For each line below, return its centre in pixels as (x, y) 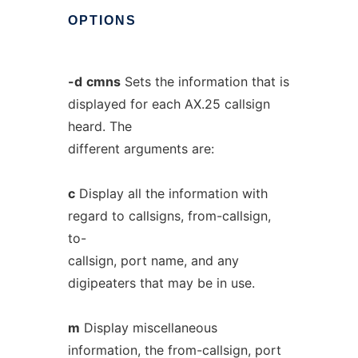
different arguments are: (141, 149)
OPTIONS (102, 20)
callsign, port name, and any (153, 261)
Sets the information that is (205, 82)
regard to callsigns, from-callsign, (169, 216)
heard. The (99, 126)
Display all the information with (171, 193)
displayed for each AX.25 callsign (169, 104)
